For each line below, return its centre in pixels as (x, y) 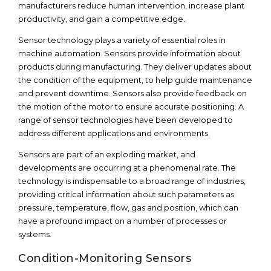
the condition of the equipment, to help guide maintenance (135, 80)
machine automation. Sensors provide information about (129, 53)
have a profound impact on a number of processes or (122, 221)
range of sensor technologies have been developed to (126, 120)
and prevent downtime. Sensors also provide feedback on (132, 93)
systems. (35, 234)
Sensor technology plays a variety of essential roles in (122, 40)
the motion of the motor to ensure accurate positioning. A (131, 106)
